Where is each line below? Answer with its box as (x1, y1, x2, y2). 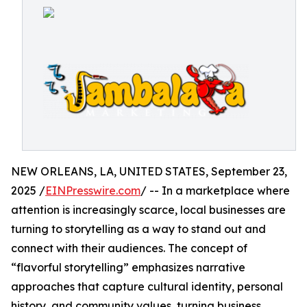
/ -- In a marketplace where (140, 184, 290, 197)
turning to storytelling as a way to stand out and (11, 222, 266, 236)
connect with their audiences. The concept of (11, 241, 247, 255)
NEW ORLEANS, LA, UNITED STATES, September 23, (11, 164, 287, 178)
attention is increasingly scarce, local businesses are (11, 203, 286, 217)
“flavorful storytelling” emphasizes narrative (11, 260, 245, 274)
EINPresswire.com (45, 184, 140, 197)
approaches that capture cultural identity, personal (11, 280, 283, 293)
